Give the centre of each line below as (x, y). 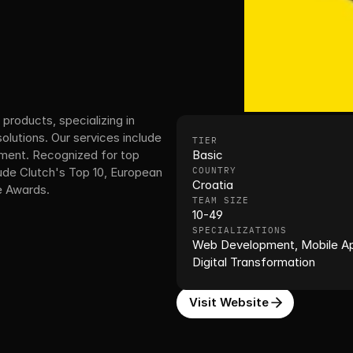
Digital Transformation (254, 262)
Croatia (213, 185)
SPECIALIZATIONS (240, 230)
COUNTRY (214, 170)
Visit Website (229, 302)
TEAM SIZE (221, 200)
